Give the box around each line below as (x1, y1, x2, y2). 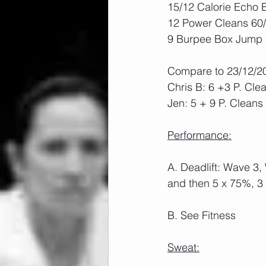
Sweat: (167, 240, 199, 254)
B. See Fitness (167, 208, 236, 222)
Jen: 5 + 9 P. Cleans (167, 96, 263, 110)
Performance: (167, 128, 232, 142)
